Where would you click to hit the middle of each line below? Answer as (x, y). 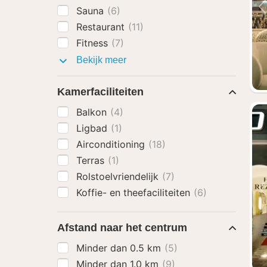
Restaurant (102, 27)
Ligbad (93, 128)
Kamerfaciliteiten (100, 92)
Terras (92, 160)
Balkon (93, 112)
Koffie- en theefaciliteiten (135, 193)
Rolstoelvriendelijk (119, 176)
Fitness (94, 43)
